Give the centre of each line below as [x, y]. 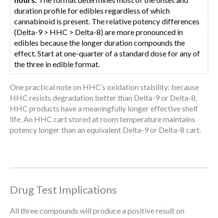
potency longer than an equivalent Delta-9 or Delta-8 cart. [105, 130]
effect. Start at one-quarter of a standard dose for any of [107, 53]
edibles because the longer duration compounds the [100, 43]
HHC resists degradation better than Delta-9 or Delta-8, [103, 98]
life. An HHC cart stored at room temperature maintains [102, 119]
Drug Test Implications [63, 189]
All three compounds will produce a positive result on [97, 210]
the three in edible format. [57, 64]
